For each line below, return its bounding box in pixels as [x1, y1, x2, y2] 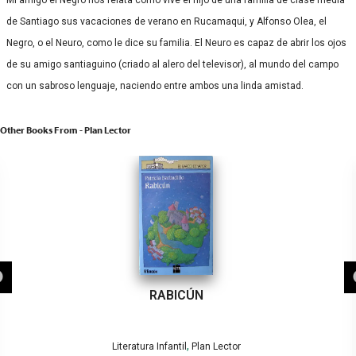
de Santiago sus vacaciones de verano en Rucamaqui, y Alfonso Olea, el [6, 16, 327, 28]
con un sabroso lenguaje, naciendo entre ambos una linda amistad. [6, 80, 304, 92]
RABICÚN [149, 288, 203, 304]
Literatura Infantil [111, 341, 187, 353]
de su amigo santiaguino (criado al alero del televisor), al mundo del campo [6, 59, 339, 71]
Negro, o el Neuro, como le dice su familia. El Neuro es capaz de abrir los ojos [6, 37, 346, 49]
